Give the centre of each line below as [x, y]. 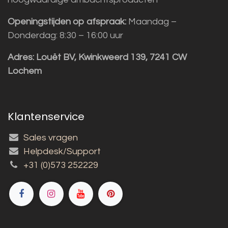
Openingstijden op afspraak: [67, 21]
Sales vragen [51, 137]
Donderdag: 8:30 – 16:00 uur [65, 35]
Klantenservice [46, 116]
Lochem [25, 71]
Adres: [21, 57]
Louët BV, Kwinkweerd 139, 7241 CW [110, 57]
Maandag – [151, 21]
